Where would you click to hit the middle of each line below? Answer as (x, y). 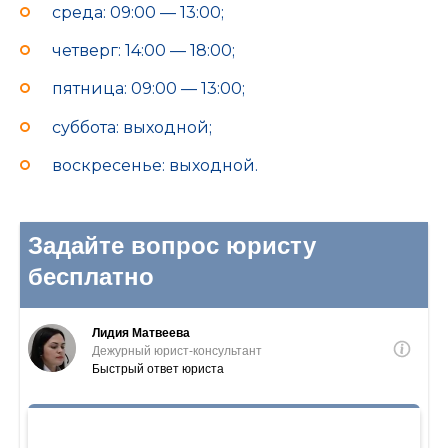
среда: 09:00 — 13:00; (138, 12)
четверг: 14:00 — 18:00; (143, 51)
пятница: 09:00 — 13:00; (148, 89)
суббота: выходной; (132, 127)
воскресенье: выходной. (155, 165)
